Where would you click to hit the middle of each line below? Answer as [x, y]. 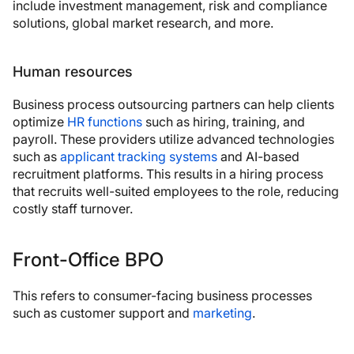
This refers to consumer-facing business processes [162, 295]
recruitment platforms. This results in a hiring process [168, 173]
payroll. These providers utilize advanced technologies [173, 139]
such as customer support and [103, 313]
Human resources [73, 71]
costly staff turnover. [73, 208]
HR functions [105, 121]
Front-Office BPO [88, 259]
